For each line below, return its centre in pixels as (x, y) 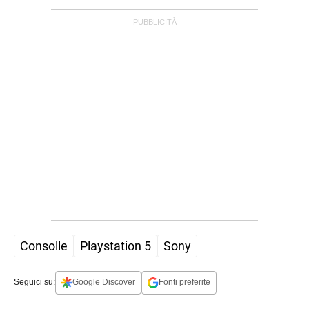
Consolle (44, 246)
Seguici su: (34, 282)
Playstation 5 (116, 246)
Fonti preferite (185, 282)
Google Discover (104, 282)
